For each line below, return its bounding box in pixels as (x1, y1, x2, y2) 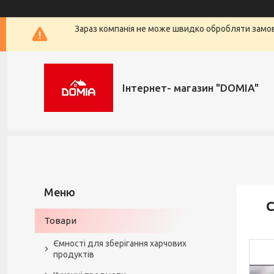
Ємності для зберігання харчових (53, 239, 187, 248)
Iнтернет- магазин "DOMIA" (122, 81, 259, 94)
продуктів (53, 250, 94, 259)
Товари (44, 215, 76, 226)
